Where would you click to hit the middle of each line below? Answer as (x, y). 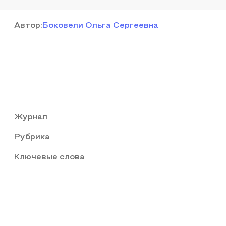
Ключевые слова (49, 157)
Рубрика (32, 137)
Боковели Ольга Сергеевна (100, 26)
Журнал (31, 117)
